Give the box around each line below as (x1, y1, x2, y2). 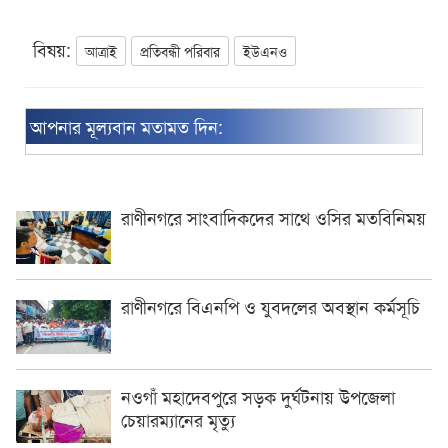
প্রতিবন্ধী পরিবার (140, 41, 220, 61)
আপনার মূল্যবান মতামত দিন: (30, 113, 223, 139)
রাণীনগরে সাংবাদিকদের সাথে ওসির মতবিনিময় (121, 204, 426, 230)
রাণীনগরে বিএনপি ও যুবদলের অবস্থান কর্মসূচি (121, 293, 420, 320)
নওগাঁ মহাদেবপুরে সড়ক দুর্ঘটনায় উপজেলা (121, 382, 395, 409)
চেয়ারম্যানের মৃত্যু (121, 405, 235, 432)
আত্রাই (85, 41, 117, 61)
